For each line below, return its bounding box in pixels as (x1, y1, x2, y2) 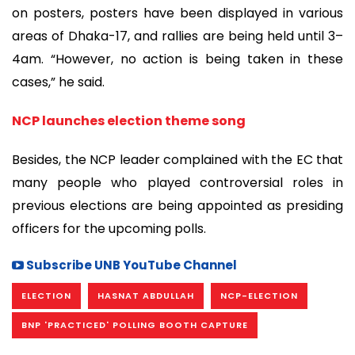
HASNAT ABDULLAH (97, 289, 194, 303)
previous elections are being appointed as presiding (12, 196, 343, 215)
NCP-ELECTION (220, 289, 298, 303)
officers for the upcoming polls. (12, 219, 206, 238)
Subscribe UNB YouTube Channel (24, 257, 237, 274)
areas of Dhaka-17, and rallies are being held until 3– (12, 27, 343, 46)
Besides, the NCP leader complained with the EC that (12, 150, 343, 169)
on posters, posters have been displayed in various (12, 4, 343, 23)
